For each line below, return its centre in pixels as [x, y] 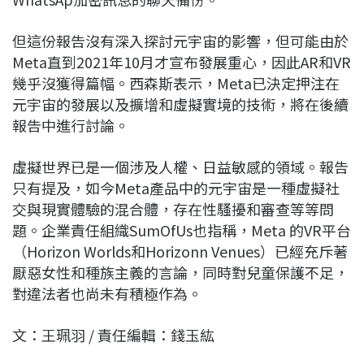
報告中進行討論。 [71, 125]
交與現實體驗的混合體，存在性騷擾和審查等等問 [173, 208]
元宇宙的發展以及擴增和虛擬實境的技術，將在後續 [180, 104]
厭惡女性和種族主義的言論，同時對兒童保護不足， [180, 272]
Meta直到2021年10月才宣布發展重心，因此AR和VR [182, 61]
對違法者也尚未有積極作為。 [107, 293]
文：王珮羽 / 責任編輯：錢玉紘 [113, 334]
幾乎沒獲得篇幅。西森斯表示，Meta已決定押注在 [176, 82]
